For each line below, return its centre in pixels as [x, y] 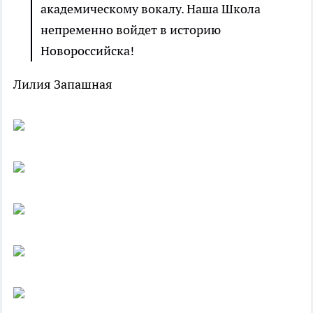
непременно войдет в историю [131, 30]
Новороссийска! [87, 51]
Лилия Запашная [63, 85]
